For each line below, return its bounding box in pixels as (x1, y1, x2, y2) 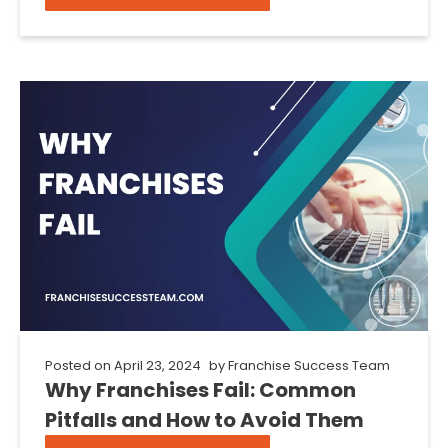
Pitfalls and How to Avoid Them (45, 406, 364, 434)
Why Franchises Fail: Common (45, 376, 356, 404)
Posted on (45, 356, 111, 375)
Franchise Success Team (225, 356, 390, 375)
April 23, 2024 (114, 356, 201, 375)
